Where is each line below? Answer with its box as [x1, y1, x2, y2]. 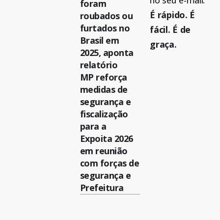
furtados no [80, 22, 130, 34]
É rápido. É [150, 9, 195, 21]
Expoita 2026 [80, 133, 133, 145]
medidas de [80, 83, 128, 96]
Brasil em [80, 34, 119, 47]
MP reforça [80, 71, 127, 83]
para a [80, 120, 107, 133]
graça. [150, 38, 177, 51]
